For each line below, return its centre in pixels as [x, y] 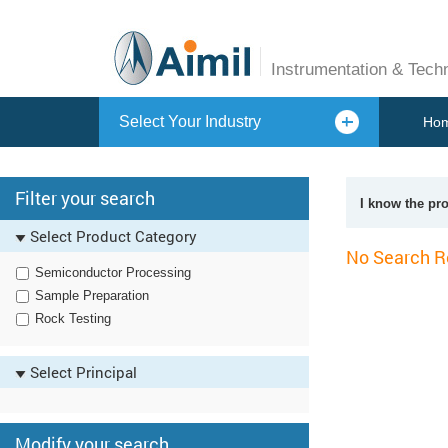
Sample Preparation [92, 295]
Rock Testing [73, 318]
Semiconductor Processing [113, 272]
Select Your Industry [190, 121]
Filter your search [85, 198]
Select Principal [81, 372]
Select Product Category [111, 236]
